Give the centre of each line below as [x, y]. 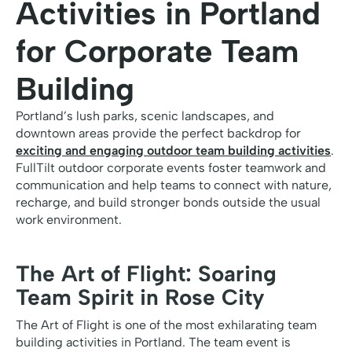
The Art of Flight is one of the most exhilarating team [166, 325]
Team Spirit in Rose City [140, 297]
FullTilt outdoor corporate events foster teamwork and [171, 168]
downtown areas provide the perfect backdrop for [158, 134]
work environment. [69, 220]
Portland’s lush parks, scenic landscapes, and [145, 116]
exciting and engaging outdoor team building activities [173, 151]
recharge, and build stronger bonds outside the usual [168, 203]
